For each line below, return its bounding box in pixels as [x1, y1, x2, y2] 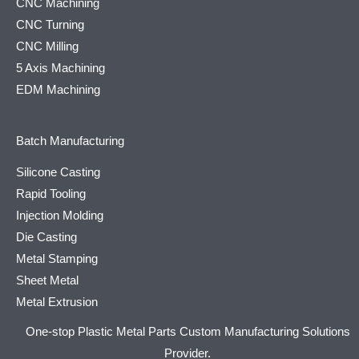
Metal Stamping [16, 252, 98, 265]
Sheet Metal [16, 273, 79, 287]
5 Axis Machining [16, 61, 105, 75]
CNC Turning [16, 18, 84, 31]
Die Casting [16, 230, 77, 244]
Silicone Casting [16, 165, 100, 179]
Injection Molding [16, 208, 103, 222]
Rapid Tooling [16, 187, 86, 200]
